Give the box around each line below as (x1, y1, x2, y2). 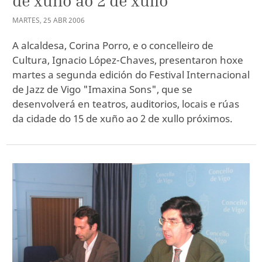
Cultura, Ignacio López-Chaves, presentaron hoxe (12, 53, 243, 67)
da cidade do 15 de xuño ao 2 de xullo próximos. (12, 112, 233, 126)
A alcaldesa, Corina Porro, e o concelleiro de (12, 39, 213, 53)
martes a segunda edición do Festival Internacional (12, 68, 250, 82)
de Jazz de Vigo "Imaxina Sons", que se (12, 82, 192, 96)
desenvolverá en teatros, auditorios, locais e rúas (12, 97, 239, 111)
